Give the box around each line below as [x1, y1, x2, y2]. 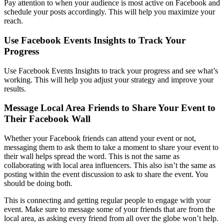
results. [4, 84, 26, 93]
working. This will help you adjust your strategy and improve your [4, 75, 213, 84]
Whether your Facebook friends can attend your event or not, [4, 134, 196, 142]
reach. [4, 16, 23, 25]
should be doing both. [4, 179, 72, 187]
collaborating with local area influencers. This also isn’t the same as [4, 161, 215, 169]
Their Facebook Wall [4, 113, 90, 124]
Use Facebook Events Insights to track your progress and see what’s [4, 66, 218, 75]
